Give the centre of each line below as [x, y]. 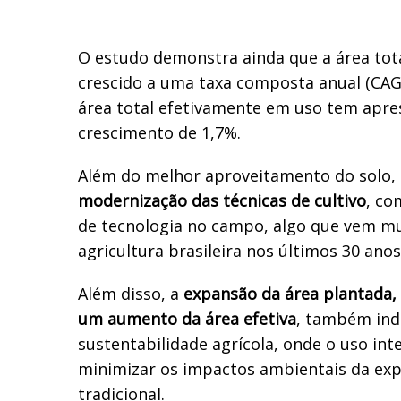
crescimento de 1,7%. [159, 132]
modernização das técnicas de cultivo [222, 200]
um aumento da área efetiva [187, 318]
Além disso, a [131, 293]
